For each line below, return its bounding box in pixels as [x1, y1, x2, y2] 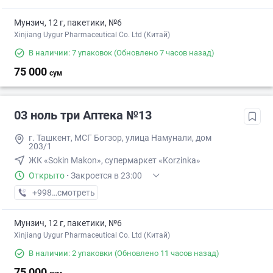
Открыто [29, 171, 65, 181]
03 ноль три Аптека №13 [14, 108, 152, 123]
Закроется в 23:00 [71, 171, 142, 181]
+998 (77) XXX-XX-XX [32, 188, 115, 198]
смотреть [57, 188, 95, 198]
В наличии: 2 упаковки [29, 249, 113, 258]
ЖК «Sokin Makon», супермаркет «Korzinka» [29, 155, 200, 166]
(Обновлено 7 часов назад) [112, 48, 214, 58]
